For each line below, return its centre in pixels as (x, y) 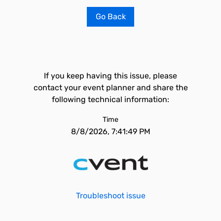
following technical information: (110, 99)
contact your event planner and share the (110, 88)
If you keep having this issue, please (110, 76)
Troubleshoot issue (110, 196)
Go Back (110, 17)
